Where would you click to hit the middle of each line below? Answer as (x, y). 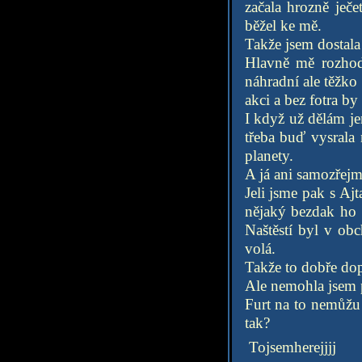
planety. (269, 156)
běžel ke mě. (283, 25)
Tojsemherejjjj (290, 347)
